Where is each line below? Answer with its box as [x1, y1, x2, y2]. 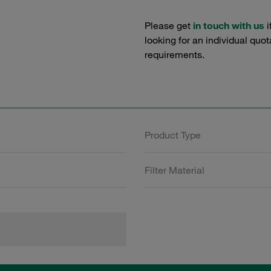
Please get [145, 19, 193, 31]
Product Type [145, 129, 201, 141]
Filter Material [145, 164, 204, 176]
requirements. [145, 48, 204, 60]
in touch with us [193, 19, 264, 31]
